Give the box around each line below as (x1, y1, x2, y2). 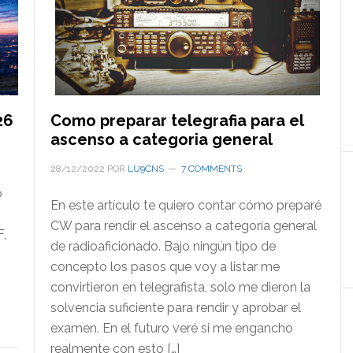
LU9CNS (127, 163, 164, 175)
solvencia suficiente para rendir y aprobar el (50, 300, 301, 316)
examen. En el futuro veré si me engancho (50, 321, 293, 336)
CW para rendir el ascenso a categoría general (50, 218, 317, 234)
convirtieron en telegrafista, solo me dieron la (50, 280, 310, 295)
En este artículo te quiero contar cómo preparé (50, 198, 321, 214)
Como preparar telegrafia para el (50, 111, 303, 131)
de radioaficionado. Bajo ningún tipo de (50, 239, 276, 255)
